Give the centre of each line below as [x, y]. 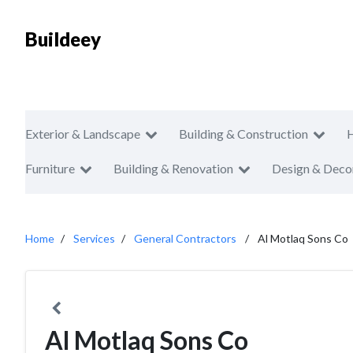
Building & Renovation [173, 168]
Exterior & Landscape [83, 134]
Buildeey [63, 39]
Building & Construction [243, 134]
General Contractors [185, 238]
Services [94, 238]
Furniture [50, 168]
